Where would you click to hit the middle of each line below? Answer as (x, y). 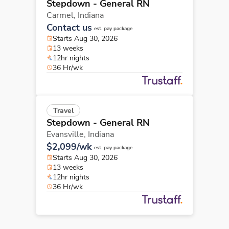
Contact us (69, 27)
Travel (63, 110)
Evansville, (67, 134)
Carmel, (62, 15)
